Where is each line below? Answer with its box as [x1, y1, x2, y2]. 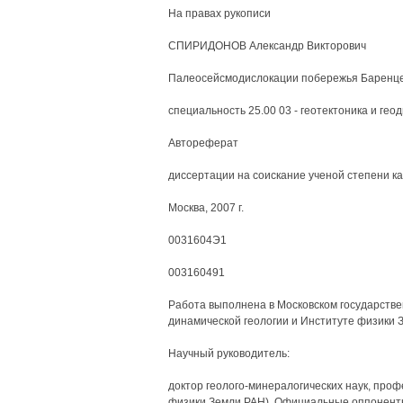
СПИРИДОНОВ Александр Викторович [167, 40, 366, 52]
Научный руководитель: [167, 347, 290, 360]
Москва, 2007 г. [167, 201, 244, 214]
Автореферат [167, 137, 238, 149]
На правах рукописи [167, 7, 271, 20]
